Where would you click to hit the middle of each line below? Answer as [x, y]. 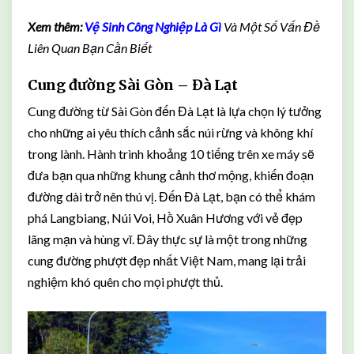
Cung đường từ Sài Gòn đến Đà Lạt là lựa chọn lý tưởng [175, 111]
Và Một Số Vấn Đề [272, 26]
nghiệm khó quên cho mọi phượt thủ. [125, 281]
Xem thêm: [55, 26]
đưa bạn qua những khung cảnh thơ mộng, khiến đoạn [171, 175]
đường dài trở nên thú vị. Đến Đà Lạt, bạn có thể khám [171, 196]
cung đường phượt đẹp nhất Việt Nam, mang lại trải [167, 260]
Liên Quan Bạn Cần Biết [90, 47]
